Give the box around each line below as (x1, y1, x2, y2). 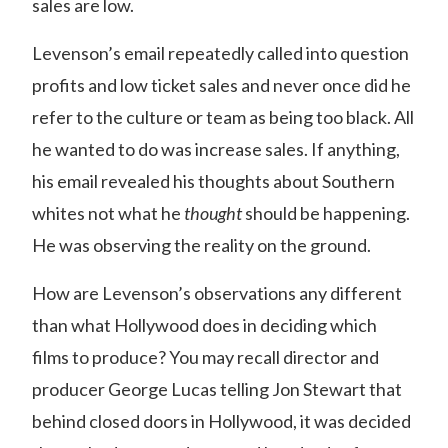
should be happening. (245, 202, 410, 224)
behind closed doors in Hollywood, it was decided (32, 410, 411, 432)
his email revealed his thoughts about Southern (32, 170, 395, 192)
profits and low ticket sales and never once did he (32, 74, 411, 96)
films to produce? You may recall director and (32, 346, 379, 368)
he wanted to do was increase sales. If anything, (32, 138, 400, 160)
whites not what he (32, 202, 184, 224)
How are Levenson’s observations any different (32, 282, 402, 304)
